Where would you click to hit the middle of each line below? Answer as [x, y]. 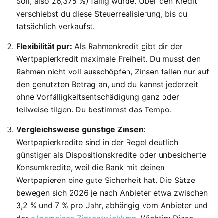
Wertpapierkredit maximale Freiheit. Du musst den [108, 59]
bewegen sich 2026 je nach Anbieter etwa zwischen [112, 193]
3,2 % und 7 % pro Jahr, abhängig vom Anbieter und [112, 206]
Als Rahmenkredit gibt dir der [127, 46]
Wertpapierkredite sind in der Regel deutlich [97, 142]
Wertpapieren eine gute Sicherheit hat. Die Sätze [106, 180]
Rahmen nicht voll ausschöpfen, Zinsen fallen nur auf [113, 72]
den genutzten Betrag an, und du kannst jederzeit [107, 84]
